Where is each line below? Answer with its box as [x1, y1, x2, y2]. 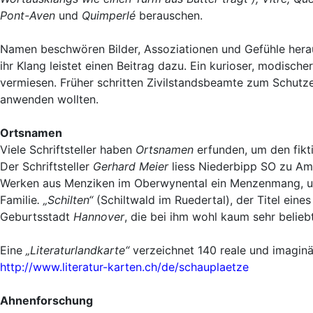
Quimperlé [82, 8, 139, 22]
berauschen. [139, 8, 203, 22]
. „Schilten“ [37, 192, 93, 207]
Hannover [73, 209, 124, 224]
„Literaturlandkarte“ [26, 242, 129, 257]
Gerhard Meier [93, 159, 168, 173]
